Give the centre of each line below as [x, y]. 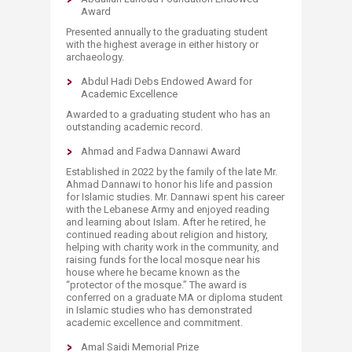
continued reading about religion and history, [167, 235]
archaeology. [95, 57]
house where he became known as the [153, 272]
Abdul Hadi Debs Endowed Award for [167, 81]
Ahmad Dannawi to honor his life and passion [169, 184]
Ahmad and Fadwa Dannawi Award [161, 151]
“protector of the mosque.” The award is [156, 285]
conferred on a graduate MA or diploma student [174, 297]
